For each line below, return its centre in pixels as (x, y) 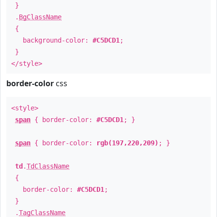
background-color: (52, 40)
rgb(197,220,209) (127, 143)
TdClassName (48, 166)
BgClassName (40, 17)
